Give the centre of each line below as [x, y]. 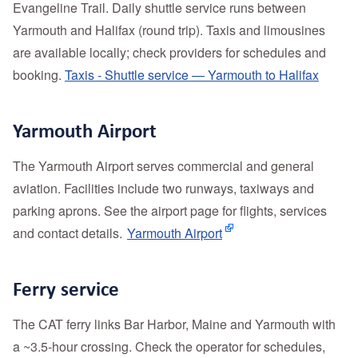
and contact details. [69, 233]
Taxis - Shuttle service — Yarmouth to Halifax [192, 75]
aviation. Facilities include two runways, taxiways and [163, 189]
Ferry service [66, 289]
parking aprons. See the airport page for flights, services [170, 211]
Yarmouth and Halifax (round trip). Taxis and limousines [169, 30]
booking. [39, 75]
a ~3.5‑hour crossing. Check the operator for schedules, [169, 347]
